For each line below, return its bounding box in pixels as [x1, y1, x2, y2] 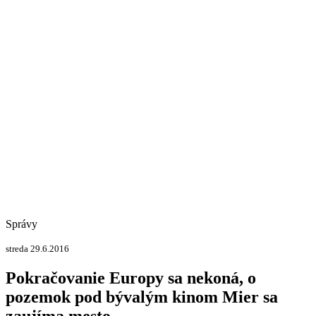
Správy [6, 218, 37, 230]
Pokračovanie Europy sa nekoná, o [6, 268, 256, 287]
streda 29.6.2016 [6, 243, 69, 254]
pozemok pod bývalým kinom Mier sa [6, 287, 278, 306]
